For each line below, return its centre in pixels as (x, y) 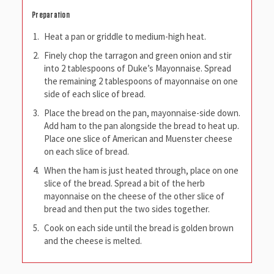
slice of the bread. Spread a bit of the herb (124, 183)
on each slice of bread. (87, 152)
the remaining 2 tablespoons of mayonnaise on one (141, 81)
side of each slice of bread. (95, 94)
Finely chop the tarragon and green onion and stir (138, 56)
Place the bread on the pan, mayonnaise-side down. (142, 113)
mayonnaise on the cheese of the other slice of (134, 196)
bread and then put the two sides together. (127, 209)
